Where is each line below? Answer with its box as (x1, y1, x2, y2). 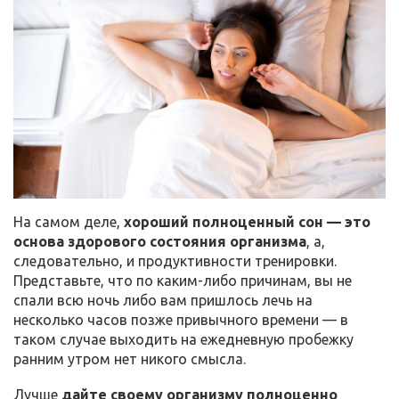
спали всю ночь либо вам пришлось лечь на (13, 292, 313, 309)
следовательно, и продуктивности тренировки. (13, 253, 337, 270)
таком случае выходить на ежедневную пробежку (13, 331, 354, 348)
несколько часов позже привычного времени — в (13, 312, 348, 329)
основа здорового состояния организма (13, 233, 306, 250)
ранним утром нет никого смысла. (13, 351, 246, 368)
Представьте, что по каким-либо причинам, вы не (13, 273, 352, 289)
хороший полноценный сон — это (124, 214, 370, 231)
